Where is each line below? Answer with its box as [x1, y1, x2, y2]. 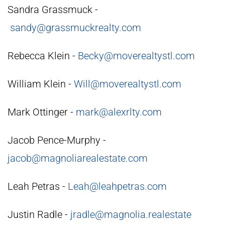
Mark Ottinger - [8, 105, 76, 118]
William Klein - [8, 77, 74, 90]
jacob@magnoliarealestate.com [8, 152, 148, 164]
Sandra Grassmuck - [8, 3, 98, 16]
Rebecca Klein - [8, 49, 78, 62]
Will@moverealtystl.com [74, 77, 181, 90]
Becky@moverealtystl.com [78, 49, 195, 62]
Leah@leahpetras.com [68, 180, 167, 192]
